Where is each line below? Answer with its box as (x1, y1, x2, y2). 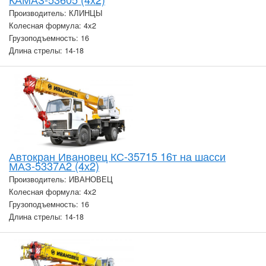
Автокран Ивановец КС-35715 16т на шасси (9, 148, 226, 164)
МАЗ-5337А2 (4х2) (9, 158, 99, 174)
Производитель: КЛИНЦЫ (9, 7, 103, 18)
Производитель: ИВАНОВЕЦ (9, 174, 113, 185)
